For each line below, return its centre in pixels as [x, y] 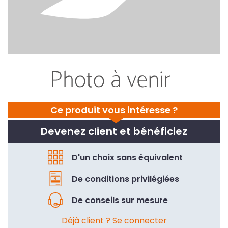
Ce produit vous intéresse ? [114, 110]
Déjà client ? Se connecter [114, 221]
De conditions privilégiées [125, 179]
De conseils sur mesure [120, 200]
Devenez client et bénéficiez [114, 132]
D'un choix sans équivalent [127, 157]
